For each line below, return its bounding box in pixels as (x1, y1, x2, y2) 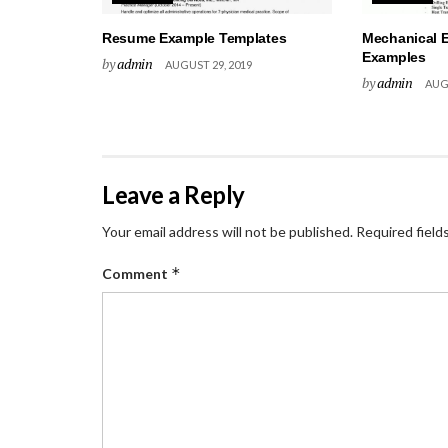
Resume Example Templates (102, 29, 287, 46)
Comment (102, 264, 171, 282)
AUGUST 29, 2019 (164, 57, 252, 71)
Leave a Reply (102, 179, 245, 209)
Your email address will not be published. (102, 222, 353, 240)
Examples (361, 48, 426, 65)
